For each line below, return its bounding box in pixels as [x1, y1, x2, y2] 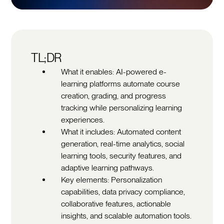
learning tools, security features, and [61, 150, 182, 160]
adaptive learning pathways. [61, 162, 154, 172]
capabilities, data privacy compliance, [61, 186, 185, 196]
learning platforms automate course [61, 78, 180, 88]
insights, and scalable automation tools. [61, 210, 192, 220]
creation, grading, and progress [61, 90, 166, 100]
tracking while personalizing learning [61, 102, 182, 112]
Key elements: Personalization [61, 174, 162, 184]
